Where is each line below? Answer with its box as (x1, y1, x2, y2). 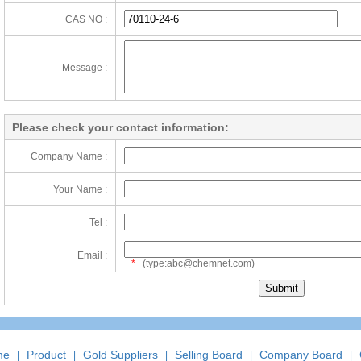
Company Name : (31, 151, 107, 162)
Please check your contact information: (12, 121, 229, 134)
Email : (77, 250, 107, 261)
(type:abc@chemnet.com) (135, 258, 255, 269)
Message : (62, 62, 107, 73)
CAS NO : (65, 14, 107, 25)
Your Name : (53, 184, 107, 195)
